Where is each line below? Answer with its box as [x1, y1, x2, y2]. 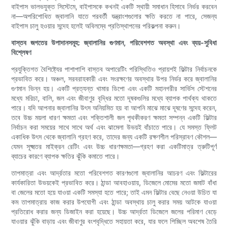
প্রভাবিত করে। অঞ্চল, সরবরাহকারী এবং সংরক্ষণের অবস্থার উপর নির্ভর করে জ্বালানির [11, 74, 217, 83]
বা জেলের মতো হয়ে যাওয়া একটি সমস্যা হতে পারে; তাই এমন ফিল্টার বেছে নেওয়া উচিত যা [11, 188, 217, 197]
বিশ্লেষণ [11, 48, 32, 57]
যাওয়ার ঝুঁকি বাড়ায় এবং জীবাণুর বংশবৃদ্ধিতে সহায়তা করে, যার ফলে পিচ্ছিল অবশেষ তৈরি [11, 217, 217, 226]
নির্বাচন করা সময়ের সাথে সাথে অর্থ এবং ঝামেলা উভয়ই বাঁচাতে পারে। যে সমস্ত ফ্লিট [11, 123, 217, 132]
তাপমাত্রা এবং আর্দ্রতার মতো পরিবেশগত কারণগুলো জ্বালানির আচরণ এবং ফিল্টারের [11, 168, 217, 178]
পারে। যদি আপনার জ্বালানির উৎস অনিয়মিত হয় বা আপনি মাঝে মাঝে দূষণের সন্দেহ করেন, [11, 103, 217, 112]
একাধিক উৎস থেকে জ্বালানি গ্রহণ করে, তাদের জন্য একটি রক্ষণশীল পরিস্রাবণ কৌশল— [11, 132, 217, 141]
